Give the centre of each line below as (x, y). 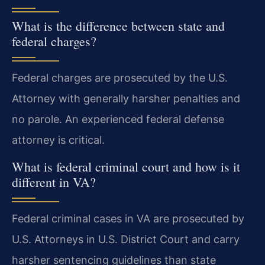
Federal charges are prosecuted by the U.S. (120, 78)
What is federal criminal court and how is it (126, 166)
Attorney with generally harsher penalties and (126, 99)
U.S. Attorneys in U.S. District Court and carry (126, 239)
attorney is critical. (58, 140)
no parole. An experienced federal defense (118, 119)
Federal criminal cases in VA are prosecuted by (128, 218)
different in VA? (54, 182)
